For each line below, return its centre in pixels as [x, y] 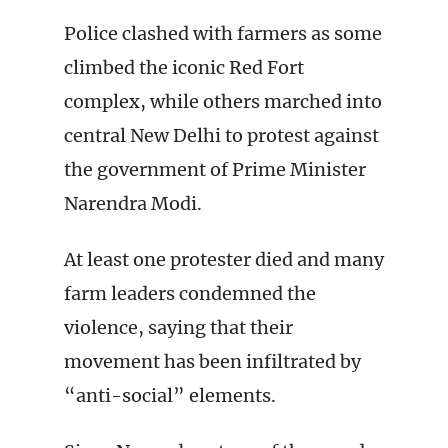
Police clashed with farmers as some [223, 33]
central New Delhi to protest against [221, 135]
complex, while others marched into [223, 101]
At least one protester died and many [224, 259]
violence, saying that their [178, 327]
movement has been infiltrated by [212, 361]
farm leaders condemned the [190, 293]
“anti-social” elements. [170, 395]
